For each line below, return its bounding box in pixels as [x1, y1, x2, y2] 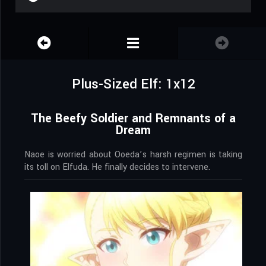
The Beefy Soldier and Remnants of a [31, 110, 236, 128]
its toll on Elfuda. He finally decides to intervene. [24, 161, 210, 174]
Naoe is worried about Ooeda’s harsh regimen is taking [24, 148, 242, 161]
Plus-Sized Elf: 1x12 [71, 75, 195, 94]
